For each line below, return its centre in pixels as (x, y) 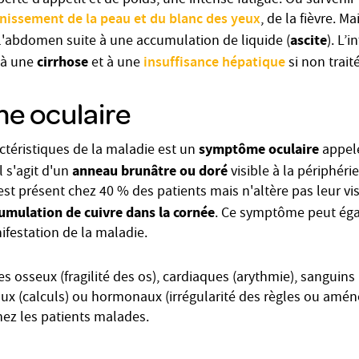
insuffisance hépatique (214, 63)
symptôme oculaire (259, 149)
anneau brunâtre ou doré (150, 171)
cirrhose (64, 62)
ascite (309, 40)
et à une (117, 64)
